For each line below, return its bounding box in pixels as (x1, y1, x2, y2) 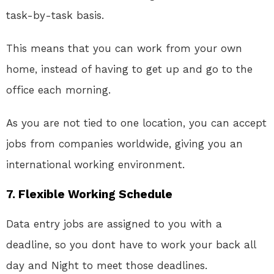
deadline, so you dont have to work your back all (6, 239, 256, 251)
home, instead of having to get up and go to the (6, 63, 253, 76)
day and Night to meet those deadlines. (6, 259, 207, 272)
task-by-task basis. (6, 9, 104, 22)
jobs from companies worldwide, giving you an (6, 138, 243, 150)
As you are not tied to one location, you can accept (6, 117, 267, 130)
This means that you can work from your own (6, 42, 242, 55)
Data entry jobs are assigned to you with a (6, 218, 222, 231)
